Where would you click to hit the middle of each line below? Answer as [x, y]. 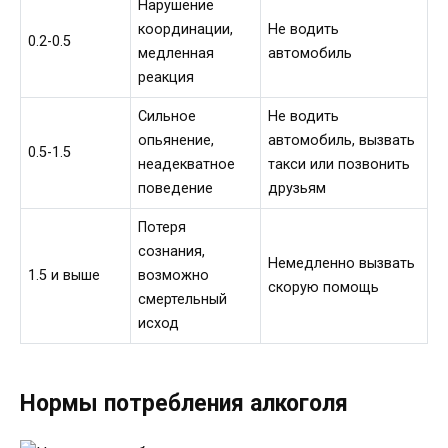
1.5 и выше [64, 275]
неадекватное [187, 164]
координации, [186, 29]
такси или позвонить [339, 164]
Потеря [162, 227]
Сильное [167, 116]
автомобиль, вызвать [342, 140]
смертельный [183, 299]
